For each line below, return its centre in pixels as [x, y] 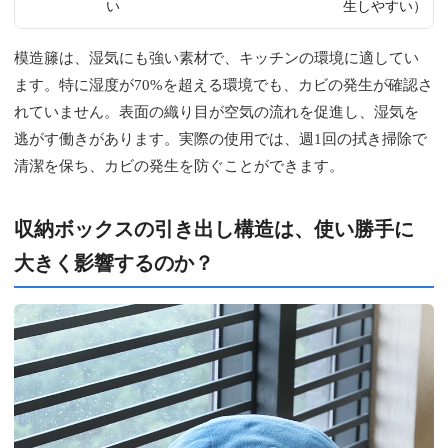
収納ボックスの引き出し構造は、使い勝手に [214, 228]
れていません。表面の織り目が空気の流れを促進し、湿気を [217, 111]
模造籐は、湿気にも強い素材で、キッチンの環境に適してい [217, 57]
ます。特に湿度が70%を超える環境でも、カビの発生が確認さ [224, 84]
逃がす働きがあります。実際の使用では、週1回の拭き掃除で [221, 138]
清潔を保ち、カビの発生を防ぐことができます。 [179, 165]
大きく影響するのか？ [114, 262]
